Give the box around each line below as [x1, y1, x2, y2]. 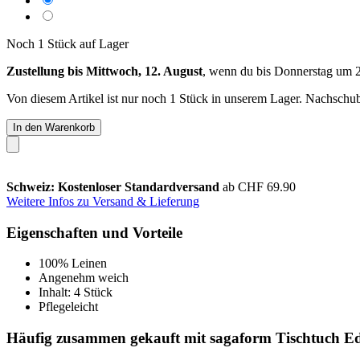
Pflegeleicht [39, 300, 98, 314]
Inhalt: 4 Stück [39, 285, 112, 300]
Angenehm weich [39, 271, 129, 285]
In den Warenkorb [13, 121, 95, 133]
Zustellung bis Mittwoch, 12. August [6, 63, 202, 78]
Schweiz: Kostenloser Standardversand [6, 179, 223, 194]
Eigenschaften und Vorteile [6, 223, 182, 241]
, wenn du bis [202, 63, 274, 78]
